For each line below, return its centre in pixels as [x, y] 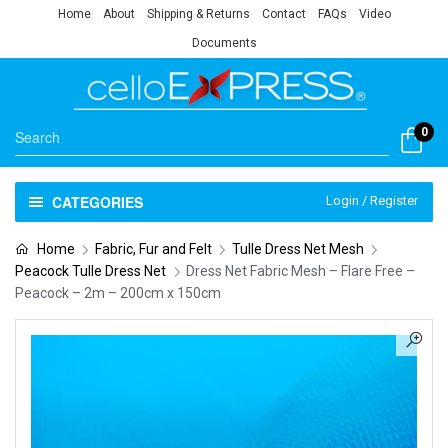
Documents [224, 43]
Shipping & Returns [198, 14]
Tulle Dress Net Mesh [297, 248]
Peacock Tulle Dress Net [90, 270]
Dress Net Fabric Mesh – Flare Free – [300, 270]
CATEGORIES [97, 201]
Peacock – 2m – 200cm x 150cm [118, 292]
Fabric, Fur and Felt [153, 248]
